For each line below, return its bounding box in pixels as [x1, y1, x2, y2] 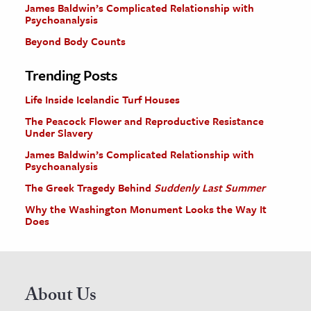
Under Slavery [25, 125, 93, 140]
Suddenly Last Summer [154, 180, 265, 195]
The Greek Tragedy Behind [25, 180, 154, 195]
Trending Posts [25, 65, 117, 85]
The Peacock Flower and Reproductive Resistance [25, 113, 264, 128]
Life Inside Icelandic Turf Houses [25, 92, 180, 107]
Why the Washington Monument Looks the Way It [25, 201, 267, 217]
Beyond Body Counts [25, 33, 126, 49]
